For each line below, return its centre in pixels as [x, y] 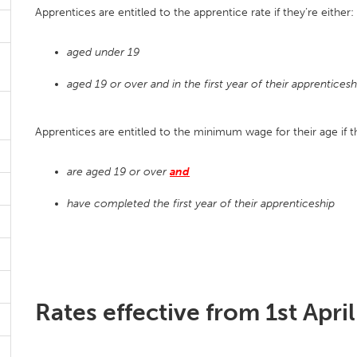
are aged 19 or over [118, 172]
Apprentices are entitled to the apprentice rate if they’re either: [194, 12]
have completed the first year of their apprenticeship [201, 204]
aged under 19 [103, 52]
